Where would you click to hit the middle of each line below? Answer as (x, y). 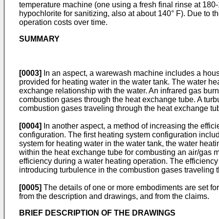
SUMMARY (39, 39)
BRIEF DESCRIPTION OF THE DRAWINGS (97, 213)
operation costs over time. (63, 22)
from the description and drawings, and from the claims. (114, 196)
